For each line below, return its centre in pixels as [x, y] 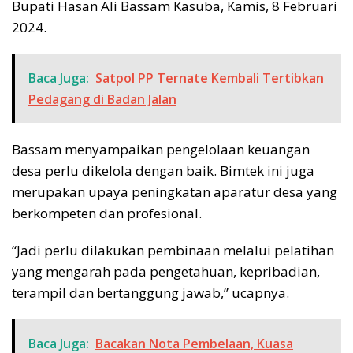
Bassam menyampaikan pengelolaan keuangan [161, 149]
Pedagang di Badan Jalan [102, 99]
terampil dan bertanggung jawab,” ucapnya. [150, 292]
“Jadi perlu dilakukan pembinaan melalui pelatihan [173, 250]
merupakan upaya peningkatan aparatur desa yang [175, 191]
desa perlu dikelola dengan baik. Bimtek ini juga [163, 170]
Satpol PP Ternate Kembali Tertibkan [210, 78]
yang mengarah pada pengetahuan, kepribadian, [166, 271]
